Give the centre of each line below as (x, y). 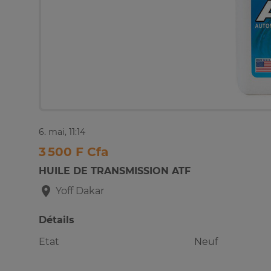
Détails (57, 220)
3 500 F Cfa (73, 152)
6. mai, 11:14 (62, 132)
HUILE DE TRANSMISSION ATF (115, 171)
